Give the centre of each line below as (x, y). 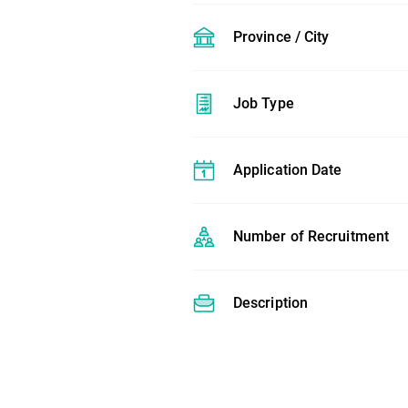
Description (270, 303)
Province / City (281, 37)
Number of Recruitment (311, 236)
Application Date (287, 170)
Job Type (263, 103)
